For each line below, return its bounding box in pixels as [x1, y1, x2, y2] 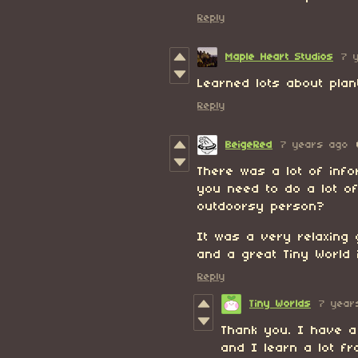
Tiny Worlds [249, 299, 311, 310]
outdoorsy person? [197, 201, 332, 214]
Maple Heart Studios [225, 52, 333, 63]
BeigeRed [225, 140, 272, 151]
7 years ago [280, 140, 348, 151]
